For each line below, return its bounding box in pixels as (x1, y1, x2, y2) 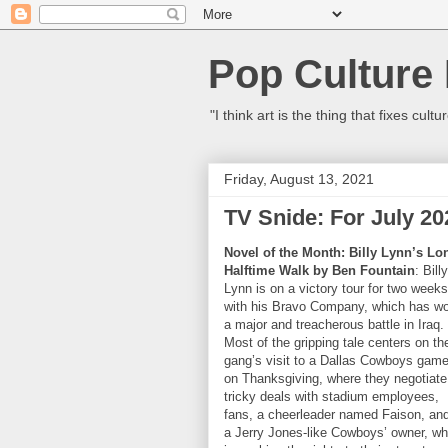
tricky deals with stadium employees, (224, 389, 439, 404)
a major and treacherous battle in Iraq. (224, 317, 444, 332)
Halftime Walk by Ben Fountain (224, 263, 415, 278)
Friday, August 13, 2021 (224, 171, 374, 187)
